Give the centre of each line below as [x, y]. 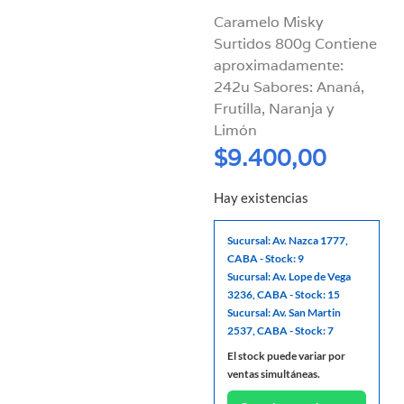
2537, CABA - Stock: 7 [281, 331]
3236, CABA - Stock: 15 [284, 295]
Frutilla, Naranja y [275, 108]
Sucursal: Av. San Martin [285, 313]
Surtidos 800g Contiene [296, 43]
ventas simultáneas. [274, 374]
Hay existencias [262, 197]
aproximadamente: [279, 65]
